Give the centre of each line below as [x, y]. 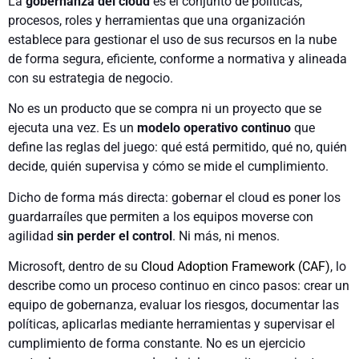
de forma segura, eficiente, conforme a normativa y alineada [177, 58]
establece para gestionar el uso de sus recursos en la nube [172, 39]
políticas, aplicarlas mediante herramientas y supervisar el [171, 325]
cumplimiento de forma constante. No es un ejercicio [157, 344]
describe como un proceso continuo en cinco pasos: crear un [179, 286]
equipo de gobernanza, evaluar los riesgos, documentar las [173, 305]
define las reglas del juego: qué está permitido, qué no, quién [177, 147]
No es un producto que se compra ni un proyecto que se [165, 109]
